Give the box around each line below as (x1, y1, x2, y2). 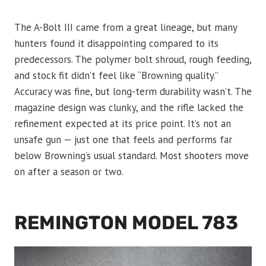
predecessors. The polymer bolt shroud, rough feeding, (14, 53, 251, 66)
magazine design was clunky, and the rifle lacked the (14, 101, 243, 115)
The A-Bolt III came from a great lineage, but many (14, 21, 237, 34)
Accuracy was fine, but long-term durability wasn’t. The (14, 85, 252, 99)
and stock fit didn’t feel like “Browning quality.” (14, 69, 218, 83)
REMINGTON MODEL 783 (14, 211, 238, 235)
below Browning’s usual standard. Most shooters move (14, 149, 249, 163)
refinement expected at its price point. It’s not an (14, 117, 231, 131)
